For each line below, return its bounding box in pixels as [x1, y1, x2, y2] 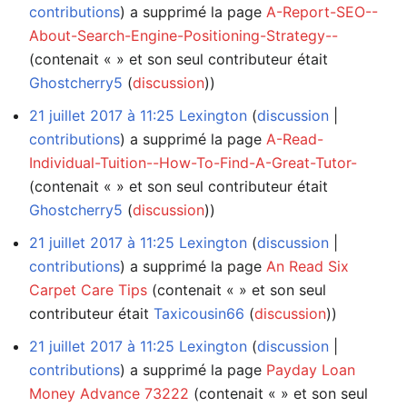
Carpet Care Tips [29, 280, 147, 299]
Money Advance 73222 [29, 383, 189, 402]
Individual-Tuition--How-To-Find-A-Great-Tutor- [29, 153, 357, 172]
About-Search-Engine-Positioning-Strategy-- [29, 25, 338, 45]
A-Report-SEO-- [266, 2, 378, 21]
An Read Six [266, 256, 349, 275]
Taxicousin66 [154, 303, 244, 323]
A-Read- [266, 129, 323, 148]
